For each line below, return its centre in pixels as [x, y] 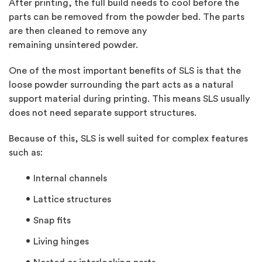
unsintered [77, 45]
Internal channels [70, 179]
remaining [30, 45]
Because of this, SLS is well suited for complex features [128, 139]
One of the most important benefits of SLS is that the [125, 71]
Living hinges [61, 242]
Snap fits [52, 221]
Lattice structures [72, 200]
